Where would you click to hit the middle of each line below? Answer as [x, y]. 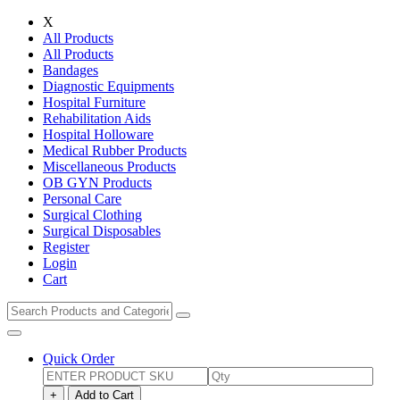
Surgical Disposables [102, 231]
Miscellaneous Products [109, 167]
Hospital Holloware [98, 134]
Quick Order [79, 358]
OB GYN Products [97, 183]
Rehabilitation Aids [97, 118]
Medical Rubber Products [115, 150]
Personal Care [82, 199]
